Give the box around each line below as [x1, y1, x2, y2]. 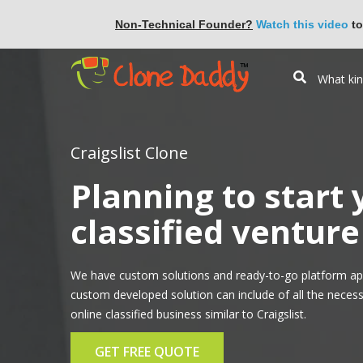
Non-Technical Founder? [115, 18, 253, 31]
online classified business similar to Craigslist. [70, 305, 306, 322]
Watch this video [256, 18, 348, 31]
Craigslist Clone [70, 141, 188, 164]
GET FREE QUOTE [95, 342, 199, 361]
